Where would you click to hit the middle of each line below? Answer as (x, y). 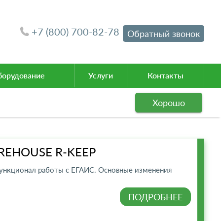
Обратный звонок (164, 33)
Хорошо (169, 103)
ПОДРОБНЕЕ (156, 197)
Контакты (165, 75)
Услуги (101, 75)
